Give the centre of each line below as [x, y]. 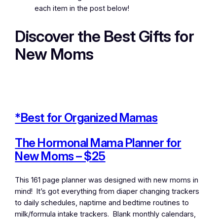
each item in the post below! [82, 9]
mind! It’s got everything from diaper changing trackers [107, 191]
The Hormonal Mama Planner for [98, 143]
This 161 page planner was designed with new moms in [107, 180]
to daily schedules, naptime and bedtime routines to [102, 203]
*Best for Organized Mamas [86, 117]
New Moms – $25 [60, 156]
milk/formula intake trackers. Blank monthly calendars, [106, 214]
